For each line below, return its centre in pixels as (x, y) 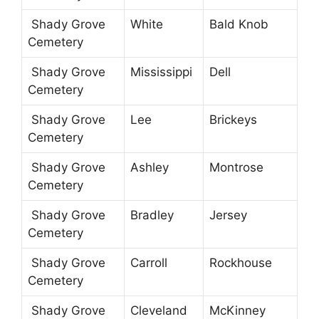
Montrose (236, 168)
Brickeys (233, 120)
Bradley (152, 215)
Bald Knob (239, 25)
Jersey (228, 215)
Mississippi (161, 72)
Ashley (150, 168)
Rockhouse (241, 263)
